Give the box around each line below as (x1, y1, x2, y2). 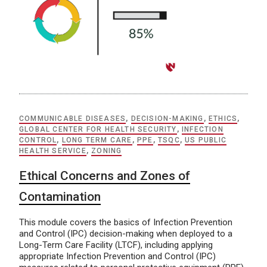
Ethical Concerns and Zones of (19, 169, 190, 184)
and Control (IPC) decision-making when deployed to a (19, 228, 232, 240)
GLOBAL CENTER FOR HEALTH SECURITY (19, 125, 177, 134)
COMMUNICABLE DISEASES (19, 114, 126, 123)
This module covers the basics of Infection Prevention (19, 217, 232, 228)
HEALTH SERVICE (19, 147, 86, 156)
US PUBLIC (185, 136, 227, 145)
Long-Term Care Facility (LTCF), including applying (19, 240, 213, 251)
